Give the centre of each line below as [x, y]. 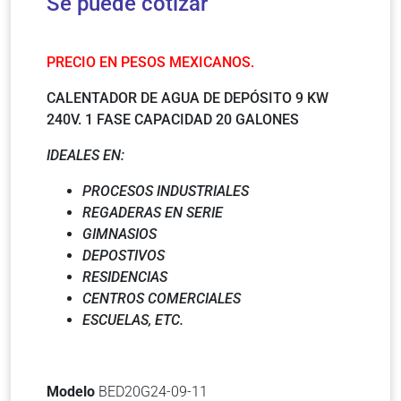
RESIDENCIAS [125, 277]
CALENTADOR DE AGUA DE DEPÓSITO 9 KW [188, 98]
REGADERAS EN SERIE [153, 213]
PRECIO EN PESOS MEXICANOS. [150, 63]
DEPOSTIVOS [124, 256]
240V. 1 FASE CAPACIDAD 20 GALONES [173, 120]
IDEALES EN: [85, 156]
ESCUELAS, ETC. [133, 320]
